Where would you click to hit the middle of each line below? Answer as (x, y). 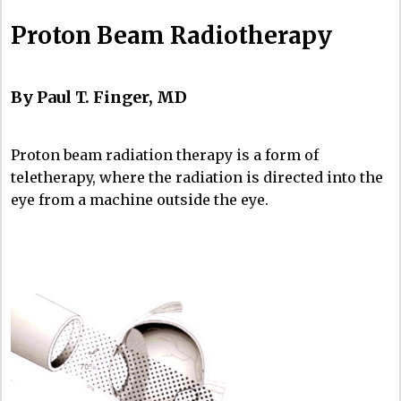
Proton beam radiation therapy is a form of (165, 154)
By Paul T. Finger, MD (99, 97)
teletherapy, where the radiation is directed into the (197, 177)
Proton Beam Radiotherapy (171, 35)
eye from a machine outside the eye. (140, 199)
